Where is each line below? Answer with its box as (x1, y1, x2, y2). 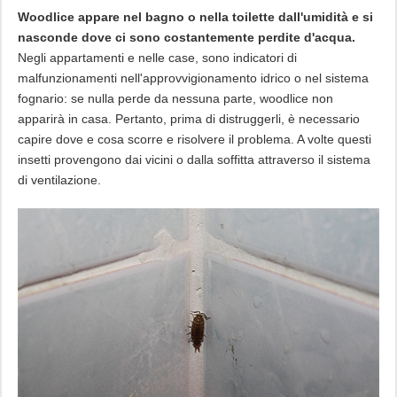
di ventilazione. (17, 172, 101, 187)
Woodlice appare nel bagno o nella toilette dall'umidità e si (17, 9, 373, 24)
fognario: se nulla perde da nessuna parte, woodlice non (17, 90, 333, 105)
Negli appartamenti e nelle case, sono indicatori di (17, 50, 297, 65)
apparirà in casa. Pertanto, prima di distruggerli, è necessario (17, 111, 360, 126)
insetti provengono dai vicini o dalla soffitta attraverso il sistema (17, 152, 370, 167)
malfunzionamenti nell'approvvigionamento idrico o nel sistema (17, 70, 369, 85)
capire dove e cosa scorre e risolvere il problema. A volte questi (17, 131, 371, 146)
